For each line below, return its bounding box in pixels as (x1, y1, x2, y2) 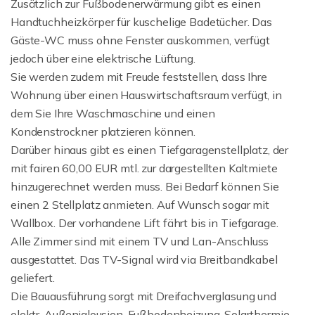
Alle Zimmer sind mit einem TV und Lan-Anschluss (11, 234, 269, 248)
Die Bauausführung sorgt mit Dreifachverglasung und (11, 289, 276, 303)
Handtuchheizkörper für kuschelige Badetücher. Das (11, 15, 272, 29)
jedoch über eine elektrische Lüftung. (11, 51, 195, 65)
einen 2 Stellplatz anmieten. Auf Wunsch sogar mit (11, 198, 269, 212)
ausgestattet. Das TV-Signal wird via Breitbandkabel (11, 252, 278, 266)
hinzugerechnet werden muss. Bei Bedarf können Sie (11, 179, 279, 193)
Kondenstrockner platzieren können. (11, 124, 196, 139)
